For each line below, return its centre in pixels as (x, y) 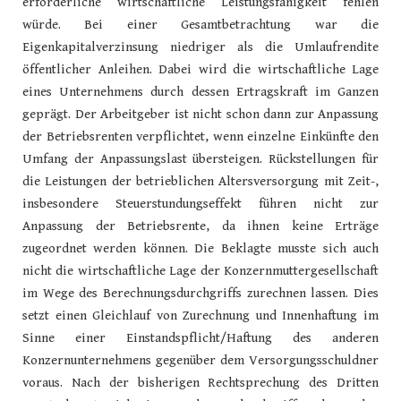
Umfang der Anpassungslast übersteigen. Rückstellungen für (200, 158)
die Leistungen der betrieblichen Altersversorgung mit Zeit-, (200, 181)
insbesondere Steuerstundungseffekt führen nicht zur (200, 203)
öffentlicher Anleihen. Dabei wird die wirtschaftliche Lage (200, 69)
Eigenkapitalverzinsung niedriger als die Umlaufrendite (200, 47)
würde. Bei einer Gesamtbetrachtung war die (200, 24)
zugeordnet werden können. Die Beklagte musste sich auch (200, 248)
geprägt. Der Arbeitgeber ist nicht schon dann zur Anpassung (200, 114)
